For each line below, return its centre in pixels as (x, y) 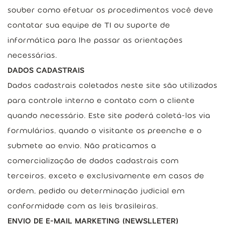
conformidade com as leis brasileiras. (83, 206)
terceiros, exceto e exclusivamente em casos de (106, 176)
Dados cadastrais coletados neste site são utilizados (113, 85)
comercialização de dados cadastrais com (93, 161)
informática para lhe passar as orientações (95, 40)
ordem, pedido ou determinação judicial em (96, 191)
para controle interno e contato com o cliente (101, 100)
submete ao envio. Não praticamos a (82, 146)
